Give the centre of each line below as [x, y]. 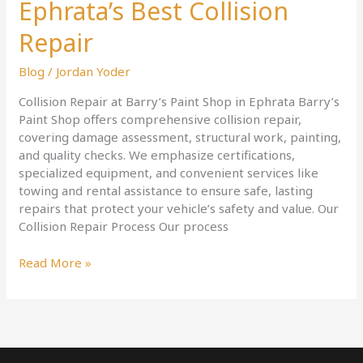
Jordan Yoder [94, 72]
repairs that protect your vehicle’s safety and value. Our [179, 209]
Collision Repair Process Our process [124, 226]
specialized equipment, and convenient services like [169, 173]
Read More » [56, 262]
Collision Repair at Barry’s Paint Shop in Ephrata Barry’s [179, 102]
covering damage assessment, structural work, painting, [180, 137]
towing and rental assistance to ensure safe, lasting [166, 191]
